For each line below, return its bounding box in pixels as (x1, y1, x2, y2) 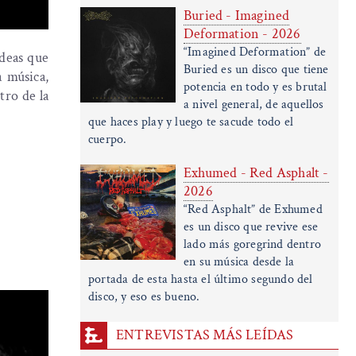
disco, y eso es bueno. (88, 288, 200, 306)
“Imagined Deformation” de (184, 44, 326, 61)
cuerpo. (88, 131, 127, 149)
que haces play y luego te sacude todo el (88, 114, 293, 131)
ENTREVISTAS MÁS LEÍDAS (116, 326, 294, 345)
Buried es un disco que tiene (184, 61, 329, 79)
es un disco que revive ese (184, 219, 319, 236)
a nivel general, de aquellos (184, 96, 324, 114)
